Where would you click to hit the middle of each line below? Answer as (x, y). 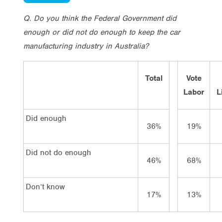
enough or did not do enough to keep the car (102, 32)
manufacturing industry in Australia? (86, 46)
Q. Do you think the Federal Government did (100, 18)
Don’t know (45, 187)
